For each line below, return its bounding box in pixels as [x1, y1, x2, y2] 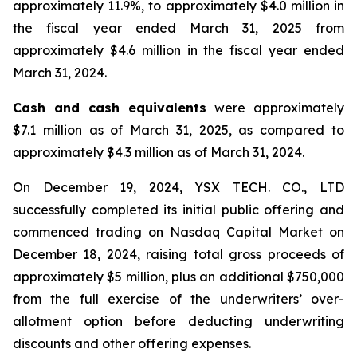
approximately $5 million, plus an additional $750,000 [13, 269, 344, 284]
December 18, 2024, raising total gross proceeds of [13, 246, 344, 262]
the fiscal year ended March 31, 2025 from [13, 20, 344, 36]
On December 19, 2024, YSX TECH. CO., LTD [13, 179, 344, 195]
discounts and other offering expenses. [13, 335, 251, 351]
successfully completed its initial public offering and [13, 202, 344, 218]
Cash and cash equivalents [13, 100, 206, 116]
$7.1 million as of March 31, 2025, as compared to [13, 122, 344, 138]
